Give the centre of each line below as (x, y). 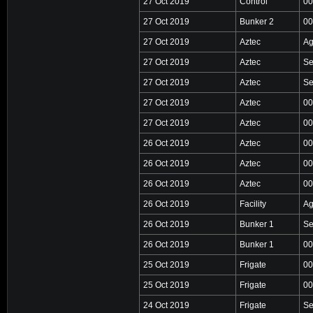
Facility (253, 204)
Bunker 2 (257, 21)
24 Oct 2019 (166, 305)
